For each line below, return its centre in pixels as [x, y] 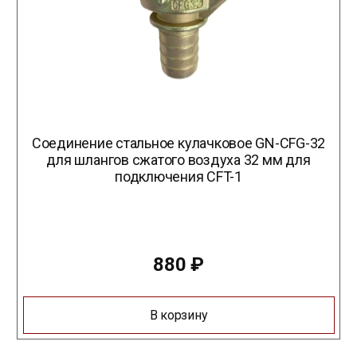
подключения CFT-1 [178, 176]
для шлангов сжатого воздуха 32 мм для [178, 159]
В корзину [178, 315]
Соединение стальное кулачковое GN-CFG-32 [178, 143]
